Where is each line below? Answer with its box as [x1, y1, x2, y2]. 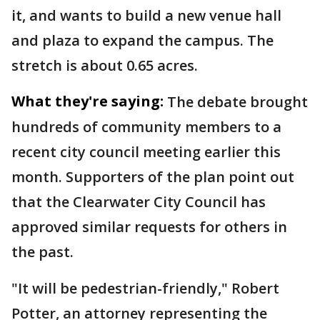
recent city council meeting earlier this [11, 141, 281, 161]
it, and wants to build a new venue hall [11, 5, 281, 25]
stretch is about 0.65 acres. [11, 55, 198, 75]
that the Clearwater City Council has [11, 191, 266, 211]
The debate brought [167, 91, 308, 111]
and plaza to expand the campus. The [11, 30, 274, 50]
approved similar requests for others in [11, 216, 287, 236]
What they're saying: [11, 91, 164, 111]
